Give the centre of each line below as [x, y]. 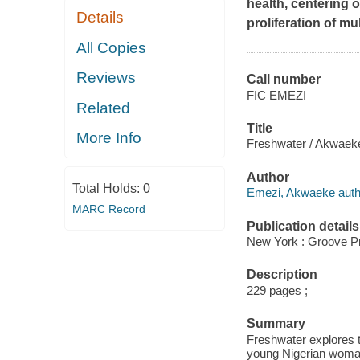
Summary [276, 324]
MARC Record [108, 209]
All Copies [112, 47]
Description [282, 275]
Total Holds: [107, 188]
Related [104, 108]
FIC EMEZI [276, 95]
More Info [109, 138]
